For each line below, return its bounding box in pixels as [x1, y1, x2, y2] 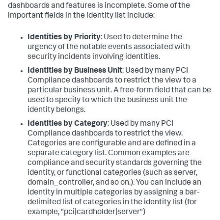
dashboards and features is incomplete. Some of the [8, 2, 190, 10]
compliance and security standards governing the [27, 159, 202, 167]
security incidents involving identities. [27, 53, 160, 61]
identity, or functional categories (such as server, [27, 169, 197, 177]
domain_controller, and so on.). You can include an [27, 179, 201, 187]
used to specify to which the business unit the [27, 96, 187, 105]
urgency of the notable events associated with [27, 43, 190, 52]
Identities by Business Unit [27, 67, 122, 75]
